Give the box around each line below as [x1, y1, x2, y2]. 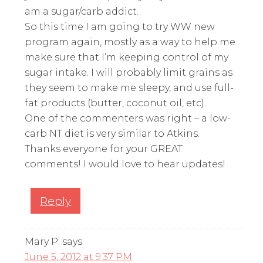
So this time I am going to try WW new [25, 21, 215, 32]
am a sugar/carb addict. [25, 5, 139, 17]
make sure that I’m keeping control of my [25, 51, 229, 63]
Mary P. [25, 235, 60, 247]
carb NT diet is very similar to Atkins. [25, 127, 200, 139]
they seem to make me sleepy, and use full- [25, 82, 234, 93]
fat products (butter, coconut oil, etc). [25, 97, 207, 109]
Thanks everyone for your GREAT [25, 143, 183, 154]
